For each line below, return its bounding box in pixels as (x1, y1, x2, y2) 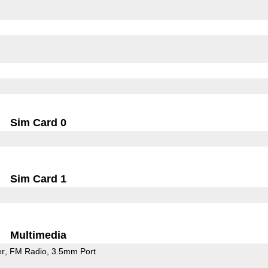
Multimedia (10, 229, 67, 241)
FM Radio (9, 246, 47, 256)
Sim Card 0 (10, 116, 67, 129)
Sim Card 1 (10, 172, 67, 185)
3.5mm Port (51, 246, 96, 256)
